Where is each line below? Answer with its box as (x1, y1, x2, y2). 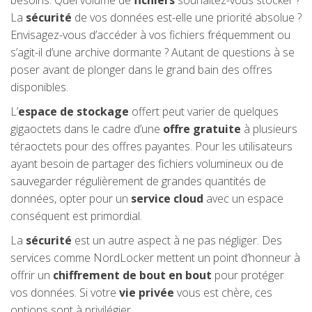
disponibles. (10, 79, 68, 95)
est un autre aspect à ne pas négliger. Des (72, 233, 282, 248)
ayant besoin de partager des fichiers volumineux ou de (10, 156, 283, 171)
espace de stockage (18, 104, 129, 119)
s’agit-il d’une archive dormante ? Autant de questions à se (10, 45, 295, 60)
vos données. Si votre (10, 285, 119, 300)
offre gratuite (163, 121, 241, 136)
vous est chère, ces (174, 285, 272, 300)
